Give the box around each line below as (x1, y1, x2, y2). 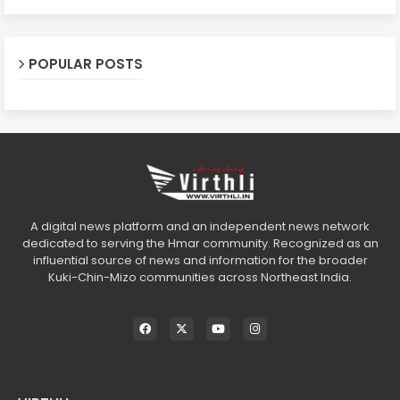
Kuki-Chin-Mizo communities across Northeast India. (48, 268, 352, 286)
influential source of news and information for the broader (32, 251, 368, 269)
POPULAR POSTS (29, 54, 143, 73)
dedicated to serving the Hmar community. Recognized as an (21, 234, 379, 252)
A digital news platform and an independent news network (30, 217, 370, 235)
